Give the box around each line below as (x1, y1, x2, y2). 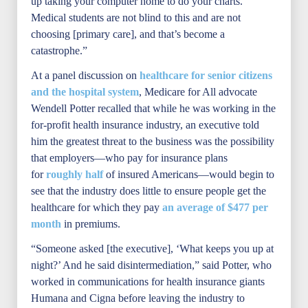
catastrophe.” (31, 45, 87, 56)
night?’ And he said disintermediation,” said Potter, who (31, 259, 272, 271)
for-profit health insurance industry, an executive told (31, 119, 259, 131)
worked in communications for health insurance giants (31, 276, 265, 287)
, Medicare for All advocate (139, 86, 257, 98)
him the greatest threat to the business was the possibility (31, 135, 274, 147)
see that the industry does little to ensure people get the (31, 185, 266, 197)
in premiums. (61, 218, 120, 230)
